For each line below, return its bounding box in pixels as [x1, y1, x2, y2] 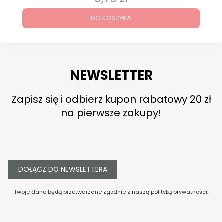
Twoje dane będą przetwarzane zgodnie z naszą [14, 188, 151, 196]
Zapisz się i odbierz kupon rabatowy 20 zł [11, 92, 211, 107]
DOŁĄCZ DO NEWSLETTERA [18, 165, 107, 175]
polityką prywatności [151, 188, 207, 196]
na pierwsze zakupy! [61, 106, 161, 120]
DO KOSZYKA [91, 13, 131, 23]
